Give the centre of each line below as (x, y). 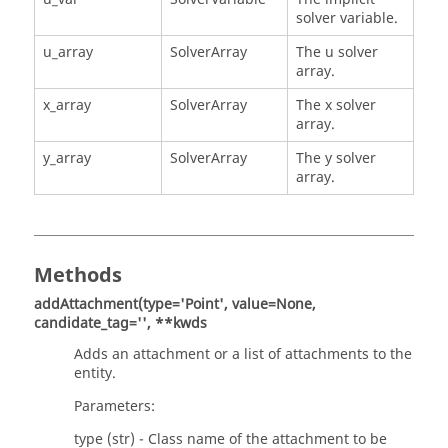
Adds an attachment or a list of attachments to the (243, 354)
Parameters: (114, 406)
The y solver (335, 158)
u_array (67, 52)
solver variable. (346, 18)
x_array (66, 105)
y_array (66, 158)
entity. (95, 373)
